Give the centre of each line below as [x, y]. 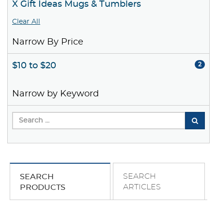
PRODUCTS [43, 188]
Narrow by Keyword [55, 94]
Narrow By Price [48, 42]
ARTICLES [142, 187]
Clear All [26, 22]
